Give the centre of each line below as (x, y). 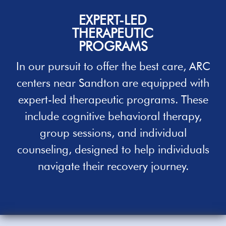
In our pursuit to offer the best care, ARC (113, 66)
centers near (48, 83)
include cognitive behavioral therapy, (113, 116)
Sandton (99, 83)
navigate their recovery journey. (113, 166)
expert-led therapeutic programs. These (113, 99)
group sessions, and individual (113, 133)
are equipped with (164, 83)
